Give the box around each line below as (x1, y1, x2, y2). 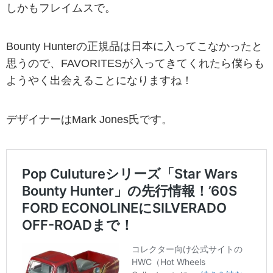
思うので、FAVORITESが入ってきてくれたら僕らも (6, 57, 264, 70)
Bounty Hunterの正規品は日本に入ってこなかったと (6, 40, 263, 53)
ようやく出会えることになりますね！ (6, 74, 193, 87)
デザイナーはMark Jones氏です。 (6, 113, 172, 126)
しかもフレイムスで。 (6, 2, 116, 15)
